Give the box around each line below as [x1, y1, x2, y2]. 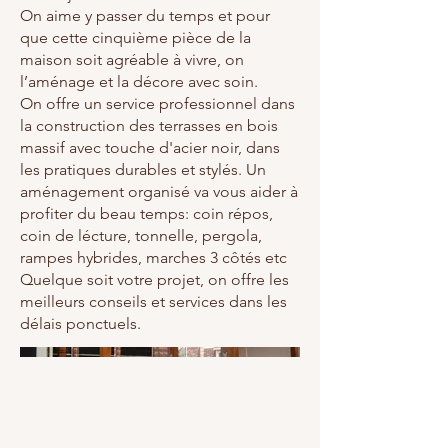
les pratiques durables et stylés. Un [20, 160, 266, 179]
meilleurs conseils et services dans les [20, 292, 287, 311]
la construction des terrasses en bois [20, 116, 278, 135]
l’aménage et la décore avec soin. [20, 72, 258, 91]
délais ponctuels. [20, 314, 141, 333]
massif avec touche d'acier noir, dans [20, 138, 280, 157]
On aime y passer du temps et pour [20, 6, 270, 25]
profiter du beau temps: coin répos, [20, 204, 273, 223]
